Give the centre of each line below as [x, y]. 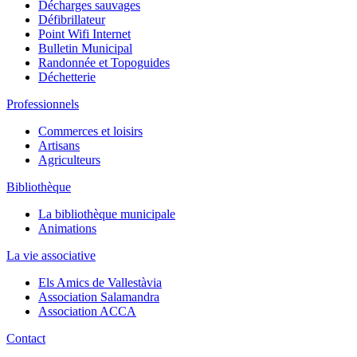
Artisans [59, 145]
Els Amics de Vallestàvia [100, 282]
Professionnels [43, 104]
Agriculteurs [69, 160]
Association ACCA [87, 311]
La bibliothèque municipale [107, 214]
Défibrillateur [72, 20]
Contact [26, 338]
